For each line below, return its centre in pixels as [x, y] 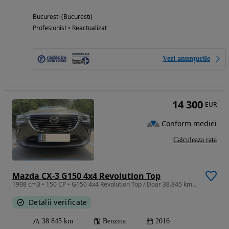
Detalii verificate [58, 202]
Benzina [114, 221]
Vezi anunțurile [186, 59]
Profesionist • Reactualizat [70, 28]
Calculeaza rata [195, 140]
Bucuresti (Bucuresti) [63, 17]
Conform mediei [189, 123]
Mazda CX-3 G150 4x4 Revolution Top [86, 176]
